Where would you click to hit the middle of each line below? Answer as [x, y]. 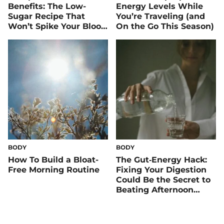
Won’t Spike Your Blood [57, 26]
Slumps [132, 199]
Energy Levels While [159, 6]
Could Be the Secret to [163, 179]
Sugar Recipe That [46, 16]
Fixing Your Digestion [161, 169]
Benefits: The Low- [47, 6]
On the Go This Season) [165, 26]
